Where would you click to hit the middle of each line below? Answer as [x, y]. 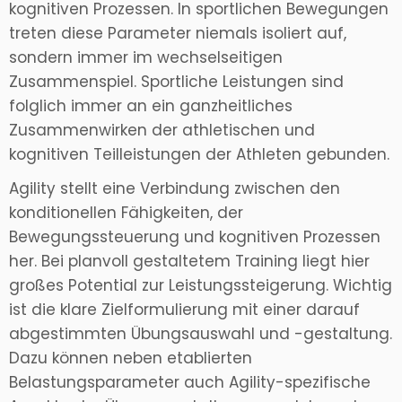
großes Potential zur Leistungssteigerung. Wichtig [201, 286]
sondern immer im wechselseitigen [146, 58]
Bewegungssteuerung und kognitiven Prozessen [195, 237]
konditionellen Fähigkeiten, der [126, 213]
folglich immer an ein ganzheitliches [151, 106]
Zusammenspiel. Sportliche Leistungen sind [176, 82]
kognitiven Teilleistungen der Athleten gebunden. [199, 155]
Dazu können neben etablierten [131, 358]
